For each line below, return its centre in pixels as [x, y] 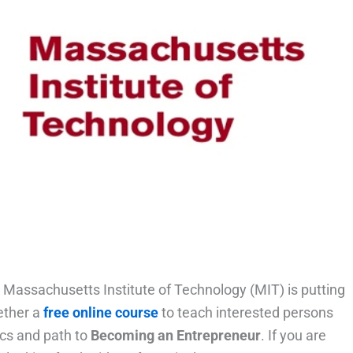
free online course [101, 313]
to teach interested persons [246, 313]
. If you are [294, 336]
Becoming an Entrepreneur [176, 336]
